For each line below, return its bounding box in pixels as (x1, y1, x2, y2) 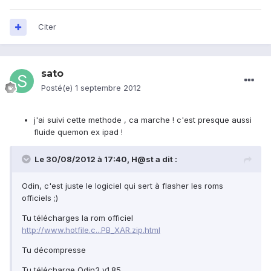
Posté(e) (41, 83, 75, 93)
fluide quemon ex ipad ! (34, 127, 123, 137)
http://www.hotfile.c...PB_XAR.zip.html (22, 225, 160, 235)
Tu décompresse (22, 245, 86, 255)
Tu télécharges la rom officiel (22, 213, 133, 223)
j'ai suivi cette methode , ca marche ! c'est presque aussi (34, 115, 252, 125)
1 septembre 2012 (75, 83, 141, 93)
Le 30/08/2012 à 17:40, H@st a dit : (34, 154, 177, 165)
